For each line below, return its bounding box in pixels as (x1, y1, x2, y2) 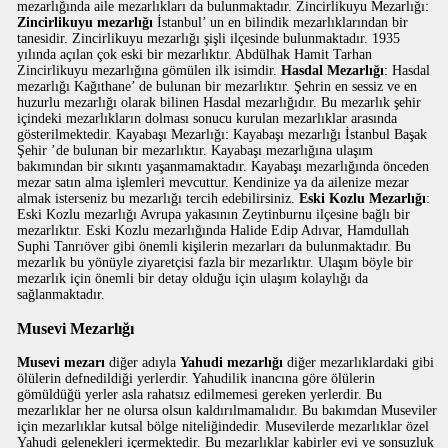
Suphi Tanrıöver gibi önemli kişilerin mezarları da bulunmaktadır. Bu (17, 239, 412, 254)
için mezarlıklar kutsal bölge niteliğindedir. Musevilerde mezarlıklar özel (17, 419, 430, 434)
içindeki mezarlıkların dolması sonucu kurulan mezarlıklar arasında (17, 111, 398, 126)
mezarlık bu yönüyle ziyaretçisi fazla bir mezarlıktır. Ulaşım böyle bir (17, 255, 414, 270)
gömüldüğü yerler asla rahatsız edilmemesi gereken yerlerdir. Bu (17, 387, 383, 402)
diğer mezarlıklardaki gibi (283, 355, 435, 370)
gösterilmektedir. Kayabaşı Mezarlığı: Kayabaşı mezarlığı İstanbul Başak (17, 127, 428, 142)
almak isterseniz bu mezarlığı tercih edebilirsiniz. (17, 191, 300, 206)
